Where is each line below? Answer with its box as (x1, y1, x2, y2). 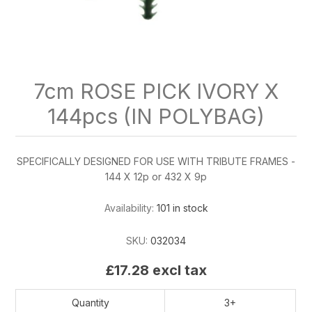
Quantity (71, 296, 109, 309)
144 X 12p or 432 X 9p (105, 171, 207, 183)
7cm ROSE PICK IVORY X (33, 79, 279, 104)
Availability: (104, 202, 154, 214)
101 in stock (156, 202, 208, 214)
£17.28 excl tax (105, 261, 207, 279)
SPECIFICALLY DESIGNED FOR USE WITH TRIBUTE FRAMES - (17, 155, 295, 168)
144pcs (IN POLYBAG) (47, 104, 265, 130)
